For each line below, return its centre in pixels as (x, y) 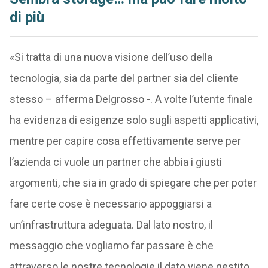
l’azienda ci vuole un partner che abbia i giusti (115, 162)
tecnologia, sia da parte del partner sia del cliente (124, 78)
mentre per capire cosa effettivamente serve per (125, 141)
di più (27, 17)
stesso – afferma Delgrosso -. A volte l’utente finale (131, 99)
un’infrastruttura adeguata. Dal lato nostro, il (111, 225)
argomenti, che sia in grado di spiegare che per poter (133, 183)
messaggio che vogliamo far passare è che (111, 246)
